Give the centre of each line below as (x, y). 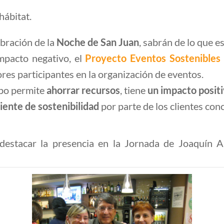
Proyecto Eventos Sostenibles (153, 58)
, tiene (134, 90)
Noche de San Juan (98, 42)
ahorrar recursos (83, 90)
